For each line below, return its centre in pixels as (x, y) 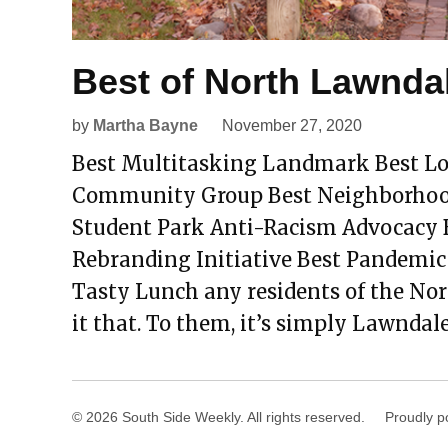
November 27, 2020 (292, 125)
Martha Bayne (145, 125)
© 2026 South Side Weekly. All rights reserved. (218, 417)
